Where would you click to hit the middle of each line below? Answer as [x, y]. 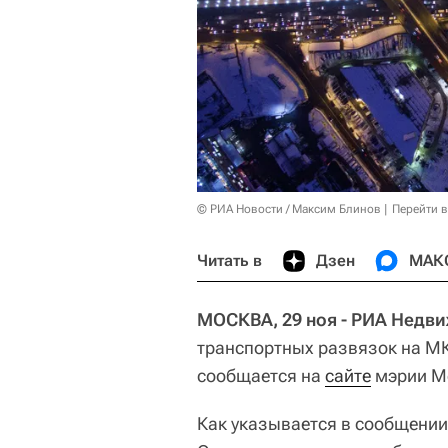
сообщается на [261, 375]
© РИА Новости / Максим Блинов [289, 208]
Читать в [229, 260]
